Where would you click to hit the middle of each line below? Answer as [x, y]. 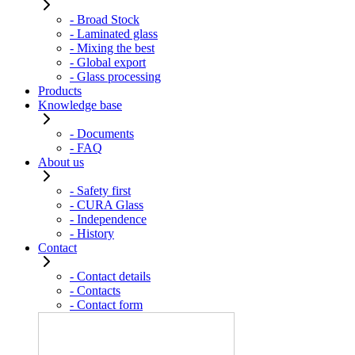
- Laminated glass [114, 33]
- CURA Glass [107, 204]
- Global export [108, 62]
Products [60, 90]
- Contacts [95, 290]
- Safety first [100, 190]
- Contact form [106, 304]
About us [61, 162]
